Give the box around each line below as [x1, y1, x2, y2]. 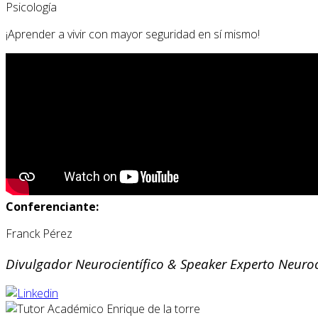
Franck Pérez [6, 225, 72, 241]
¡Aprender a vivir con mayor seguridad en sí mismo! [6, 26, 260, 42]
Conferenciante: [6, 198, 99, 214]
